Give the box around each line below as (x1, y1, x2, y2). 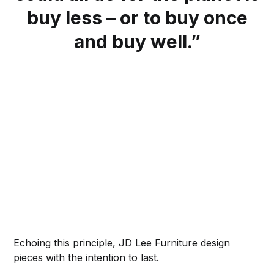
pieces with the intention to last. (13, 251, 163, 264)
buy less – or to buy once (26, 7, 248, 29)
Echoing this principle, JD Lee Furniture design (13, 236, 231, 249)
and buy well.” (73, 31, 201, 53)
